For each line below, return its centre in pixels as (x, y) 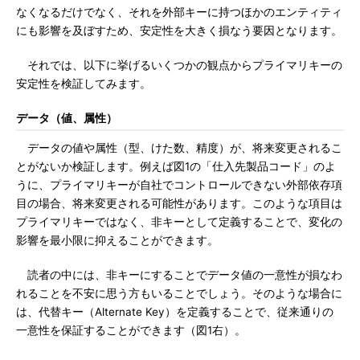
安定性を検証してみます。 (84, 84)
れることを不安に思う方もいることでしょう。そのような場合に (179, 293)
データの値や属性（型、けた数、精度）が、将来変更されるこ (179, 148)
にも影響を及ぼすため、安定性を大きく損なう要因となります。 (179, 31)
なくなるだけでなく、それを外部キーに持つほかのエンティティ (179, 12)
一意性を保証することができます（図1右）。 (131, 330)
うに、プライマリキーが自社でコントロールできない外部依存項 (179, 185)
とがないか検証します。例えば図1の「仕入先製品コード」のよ (176, 166)
